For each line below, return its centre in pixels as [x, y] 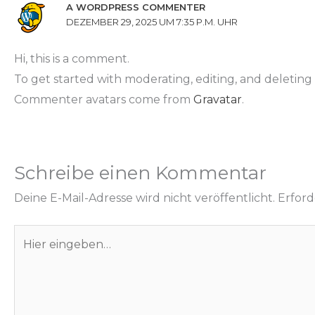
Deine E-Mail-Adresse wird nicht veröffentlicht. [144, 198]
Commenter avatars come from [104, 100]
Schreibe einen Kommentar [140, 173]
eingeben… [44, 255]
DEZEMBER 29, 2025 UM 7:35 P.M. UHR [152, 22]
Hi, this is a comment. [72, 59]
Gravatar [218, 100]
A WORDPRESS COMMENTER [136, 7]
